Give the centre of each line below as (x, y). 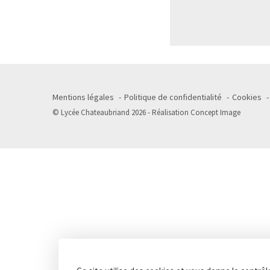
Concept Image (215, 112)
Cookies (247, 97)
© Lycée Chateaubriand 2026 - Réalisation (121, 112)
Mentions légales (83, 97)
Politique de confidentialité (173, 97)
